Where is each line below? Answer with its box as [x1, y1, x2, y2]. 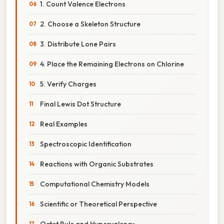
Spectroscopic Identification [40, 139, 131, 148]
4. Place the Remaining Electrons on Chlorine [40, 59, 184, 68]
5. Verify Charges [40, 79, 96, 88]
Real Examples [40, 119, 87, 128]
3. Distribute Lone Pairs [40, 39, 116, 48]
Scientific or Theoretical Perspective [40, 199, 157, 208]
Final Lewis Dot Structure [40, 99, 121, 108]
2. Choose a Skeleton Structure [40, 19, 140, 28]
